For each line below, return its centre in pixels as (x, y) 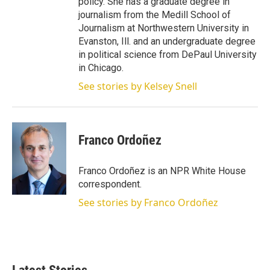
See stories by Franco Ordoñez (148, 202)
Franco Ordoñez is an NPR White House (162, 171)
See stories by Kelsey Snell (138, 86)
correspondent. (110, 184)
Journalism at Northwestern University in (164, 28)
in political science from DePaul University (168, 55)
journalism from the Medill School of (155, 15)
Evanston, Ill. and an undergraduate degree (167, 41)
